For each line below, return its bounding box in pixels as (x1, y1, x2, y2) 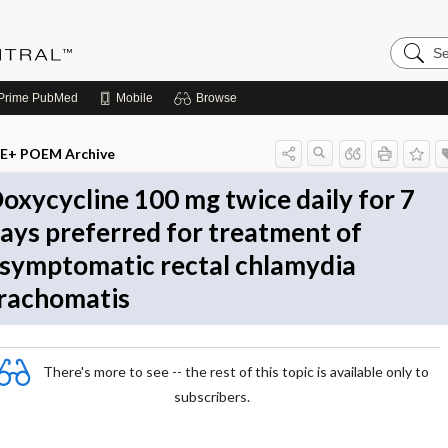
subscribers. (174, 388, 250, 405)
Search (389, 35, 440, 52)
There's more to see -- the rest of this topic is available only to (43, 362, 429, 380)
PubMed (29, 91, 78, 105)
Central (389, 67, 441, 84)
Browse (196, 91, 237, 105)
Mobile (116, 91, 153, 105)
